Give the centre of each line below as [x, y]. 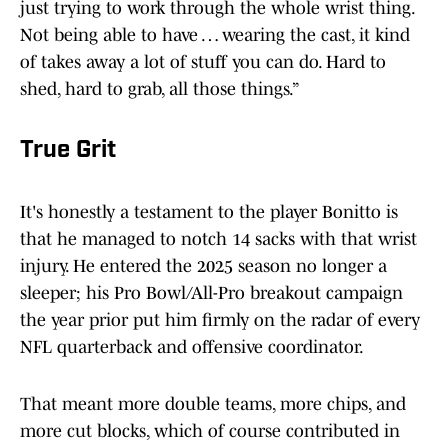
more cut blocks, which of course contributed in [210, 431]
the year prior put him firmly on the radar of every [220, 320]
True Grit [68, 151]
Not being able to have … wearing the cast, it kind [215, 35]
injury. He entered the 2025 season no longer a [203, 266]
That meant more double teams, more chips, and [213, 404]
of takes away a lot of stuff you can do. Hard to [203, 62]
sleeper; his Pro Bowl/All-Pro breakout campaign [211, 293]
